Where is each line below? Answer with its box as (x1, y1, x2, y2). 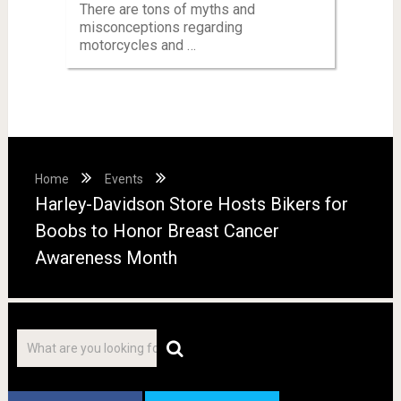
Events (104, 171, 143, 186)
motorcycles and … (79, 36, 196, 54)
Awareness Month (34, 246, 177, 269)
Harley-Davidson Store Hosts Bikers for (34, 192, 348, 215)
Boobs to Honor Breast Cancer (34, 219, 279, 242)
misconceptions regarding (79, 18, 243, 36)
